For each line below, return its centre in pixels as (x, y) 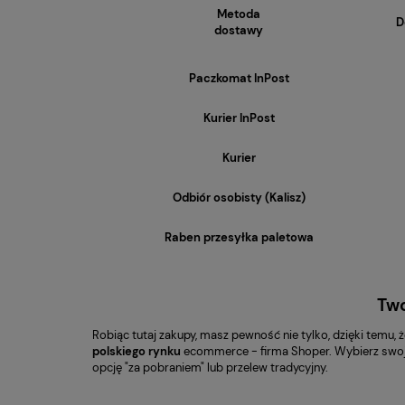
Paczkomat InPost (239, 78)
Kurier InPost (239, 118)
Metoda (239, 14)
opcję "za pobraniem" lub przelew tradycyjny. (210, 367)
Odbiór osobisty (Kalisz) (239, 198)
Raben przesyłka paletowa (239, 237)
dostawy (239, 30)
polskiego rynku (137, 351)
